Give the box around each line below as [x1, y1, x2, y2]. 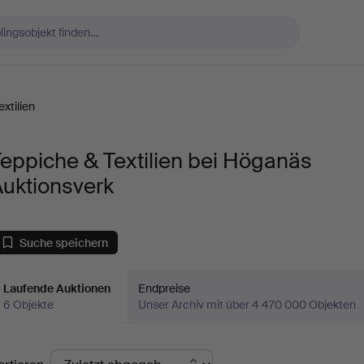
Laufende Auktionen [3, 281, 111, 296]
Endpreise [138, 281, 191, 296]
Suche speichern [19, 235, 109, 250]
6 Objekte [3, 297, 54, 312]
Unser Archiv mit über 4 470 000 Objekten [138, 297, 357, 312]
